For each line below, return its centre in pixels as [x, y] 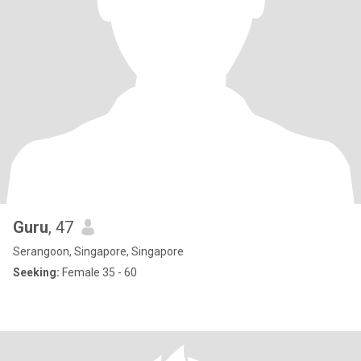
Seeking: [36, 272]
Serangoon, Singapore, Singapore [98, 251]
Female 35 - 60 [98, 272]
